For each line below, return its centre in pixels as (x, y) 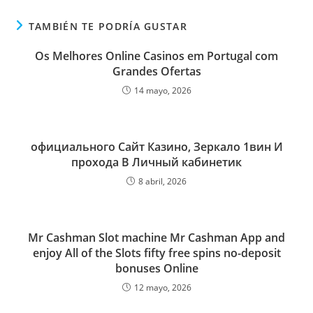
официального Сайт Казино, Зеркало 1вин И (156, 147)
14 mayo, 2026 (162, 90)
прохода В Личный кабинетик (156, 162)
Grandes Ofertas (156, 71)
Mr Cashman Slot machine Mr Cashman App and (156, 238)
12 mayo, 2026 (162, 287)
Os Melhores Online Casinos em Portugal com (156, 56)
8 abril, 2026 (162, 181)
